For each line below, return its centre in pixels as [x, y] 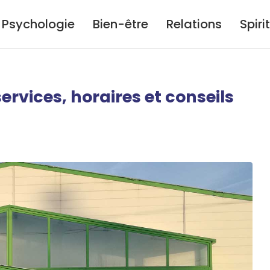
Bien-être [121, 24]
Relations [194, 24]
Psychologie [38, 24]
